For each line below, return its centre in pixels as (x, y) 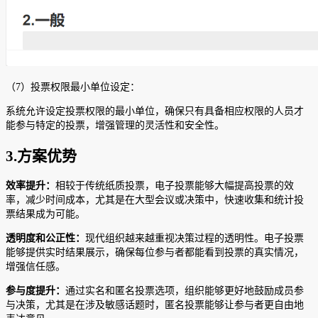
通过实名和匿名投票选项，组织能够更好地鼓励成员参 (185, 291)
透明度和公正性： (45, 238)
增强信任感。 (35, 267)
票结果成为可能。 (45, 214)
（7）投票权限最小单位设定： (73, 87)
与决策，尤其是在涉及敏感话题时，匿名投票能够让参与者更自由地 (155, 305)
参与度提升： (35, 291)
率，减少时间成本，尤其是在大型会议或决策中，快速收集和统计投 (155, 200)
